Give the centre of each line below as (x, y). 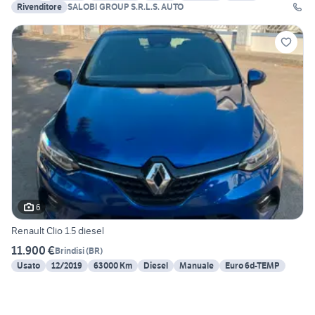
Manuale (197, 266)
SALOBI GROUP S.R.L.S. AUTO (126, 7)
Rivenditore (39, 7)
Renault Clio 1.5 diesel (58, 231)
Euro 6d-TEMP (252, 266)
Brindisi (70, 250)
